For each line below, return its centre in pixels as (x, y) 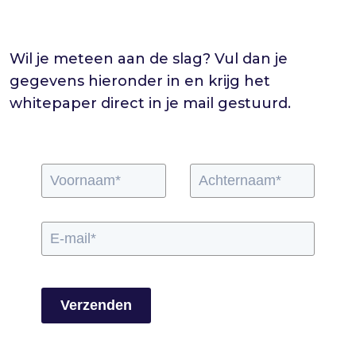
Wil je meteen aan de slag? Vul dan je (149, 59)
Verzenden (96, 306)
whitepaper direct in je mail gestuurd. (150, 104)
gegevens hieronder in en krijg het (140, 81)
